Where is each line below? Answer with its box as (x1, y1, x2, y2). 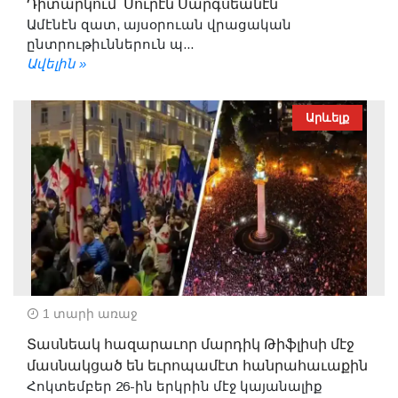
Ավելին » (27, 55, 86, 71)
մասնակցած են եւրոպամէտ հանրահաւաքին (27, 354, 368, 377)
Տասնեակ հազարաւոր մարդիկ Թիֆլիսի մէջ (27, 333, 354, 355)
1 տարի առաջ (39, 306, 138, 321)
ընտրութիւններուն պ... (27, 36, 194, 52)
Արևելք (306, 110, 349, 124)
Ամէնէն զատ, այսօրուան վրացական (27, 16, 291, 32)
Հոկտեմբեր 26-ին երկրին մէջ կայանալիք (27, 378, 322, 394)
